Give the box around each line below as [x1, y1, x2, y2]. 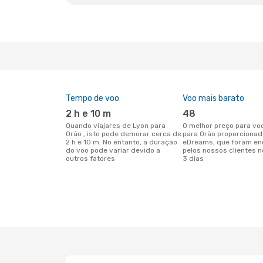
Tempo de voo [66, 93, 119, 103]
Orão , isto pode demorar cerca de [66, 130, 181, 138]
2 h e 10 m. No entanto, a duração [66, 138, 177, 146]
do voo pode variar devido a [66, 146, 160, 154]
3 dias [182, 154, 204, 163]
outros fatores [66, 154, 115, 163]
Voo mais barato [182, 93, 244, 103]
